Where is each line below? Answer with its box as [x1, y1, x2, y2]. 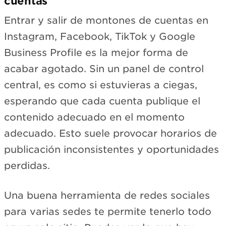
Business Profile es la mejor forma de [4, 47, 188, 59]
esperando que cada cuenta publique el [4, 95, 200, 107]
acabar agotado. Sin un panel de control [4, 63, 204, 75]
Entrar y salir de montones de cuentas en [4, 15, 208, 27]
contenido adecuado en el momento [4, 111, 185, 124]
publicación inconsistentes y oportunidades [4, 144, 219, 156]
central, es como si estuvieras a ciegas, [4, 79, 197, 91]
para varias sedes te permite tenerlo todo [4, 205, 211, 217]
